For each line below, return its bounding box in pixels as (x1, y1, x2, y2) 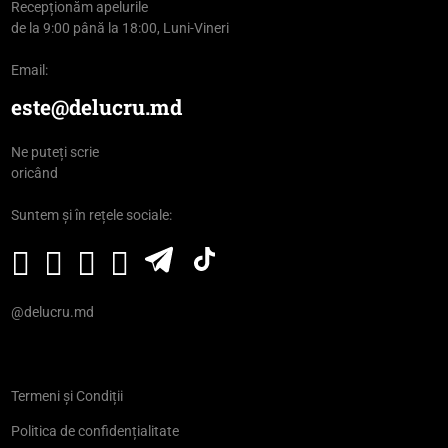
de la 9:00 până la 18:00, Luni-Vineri (10, 19, 229, 36)
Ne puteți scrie (10, 143, 99, 160)
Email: (10, 61, 48, 78)
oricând (10, 164, 58, 181)
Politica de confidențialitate (10, 422, 179, 439)
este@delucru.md (10, 92, 182, 121)
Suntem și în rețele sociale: (10, 206, 172, 223)
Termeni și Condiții (10, 387, 123, 404)
